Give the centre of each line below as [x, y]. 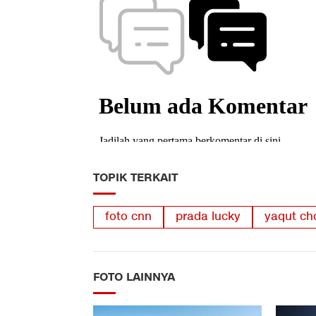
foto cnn [128, 217]
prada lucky [208, 217]
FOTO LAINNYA [134, 277]
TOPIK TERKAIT [135, 177]
